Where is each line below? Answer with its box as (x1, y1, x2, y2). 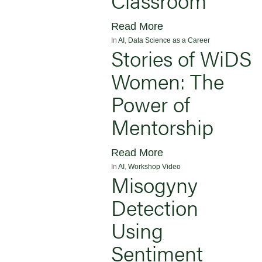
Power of (111, 88, 190, 119)
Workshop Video (128, 162, 181, 171)
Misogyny (111, 168, 198, 199)
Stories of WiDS (111, 42, 251, 73)
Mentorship (111, 111, 213, 142)
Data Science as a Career (128, 36, 210, 44)
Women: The (111, 65, 224, 96)
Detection (111, 191, 198, 222)
